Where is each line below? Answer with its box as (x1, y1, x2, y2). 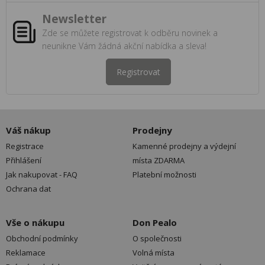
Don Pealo (132, 216, 177, 229)
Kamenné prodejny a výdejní (132, 141, 236, 152)
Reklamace (6, 247, 46, 258)
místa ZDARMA (132, 155, 185, 166)
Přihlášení (6, 155, 41, 166)
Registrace (6, 141, 44, 152)
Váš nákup (6, 124, 51, 137)
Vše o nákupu (6, 216, 64, 229)
